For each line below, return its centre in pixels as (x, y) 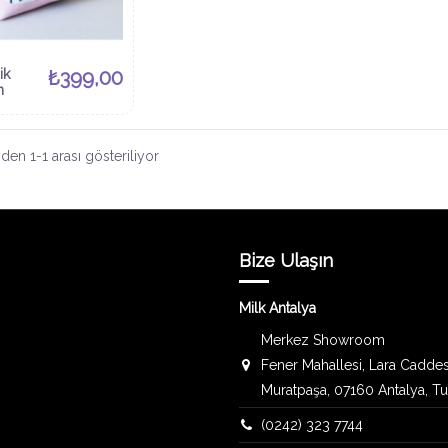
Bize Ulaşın (286, 260)
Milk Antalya (277, 307)
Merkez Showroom (323, 339)
